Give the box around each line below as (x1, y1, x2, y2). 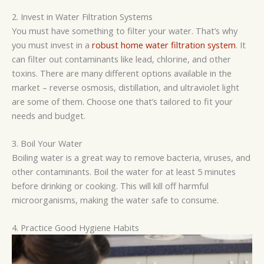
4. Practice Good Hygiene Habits (12, 222, 139, 234)
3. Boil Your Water (12, 137, 82, 149)
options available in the (139, 67, 232, 79)
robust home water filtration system (92, 38, 236, 51)
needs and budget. (12, 109, 85, 121)
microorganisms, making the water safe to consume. (12, 193, 219, 206)
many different (81, 67, 139, 79)
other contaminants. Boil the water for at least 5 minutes (12, 165, 236, 177)
